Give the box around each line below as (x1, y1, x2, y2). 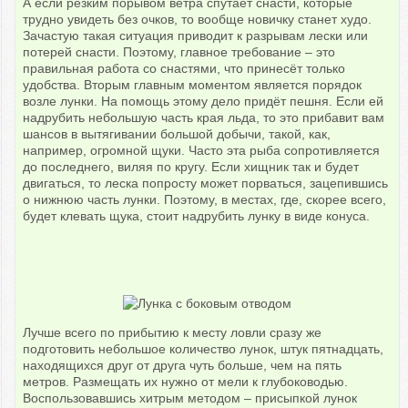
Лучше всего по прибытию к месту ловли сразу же (23, 325, 322, 341)
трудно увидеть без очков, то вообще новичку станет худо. (23, 12, 372, 27)
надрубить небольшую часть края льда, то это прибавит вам (23, 110, 385, 126)
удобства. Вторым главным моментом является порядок (23, 77, 362, 93)
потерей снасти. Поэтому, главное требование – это (23, 45, 336, 60)
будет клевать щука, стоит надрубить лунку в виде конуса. (23, 209, 371, 224)
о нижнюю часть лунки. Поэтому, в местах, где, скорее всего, (23, 192, 387, 208)
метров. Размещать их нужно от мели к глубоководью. (23, 374, 349, 390)
